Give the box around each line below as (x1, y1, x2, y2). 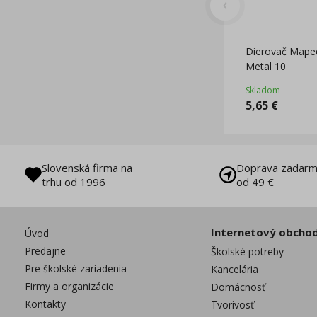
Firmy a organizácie (25, 279, 114, 293)
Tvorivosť (211, 297, 254, 311)
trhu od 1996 (42, 174, 105, 189)
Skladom (246, 83, 280, 96)
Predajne (25, 243, 66, 258)
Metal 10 (246, 59, 286, 73)
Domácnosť (211, 279, 265, 294)
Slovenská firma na (42, 160, 132, 175)
